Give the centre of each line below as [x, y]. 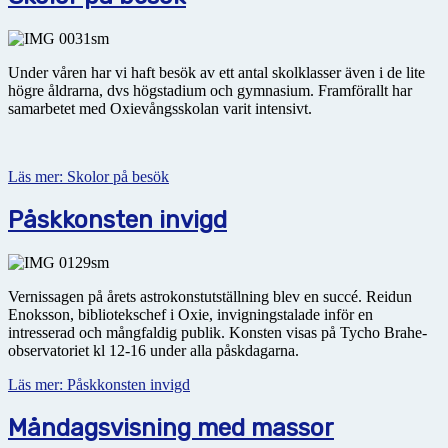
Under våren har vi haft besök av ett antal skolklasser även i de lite [216, 72]
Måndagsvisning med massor [171, 427]
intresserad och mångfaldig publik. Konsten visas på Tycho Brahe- [217, 332]
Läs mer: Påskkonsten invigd [99, 384]
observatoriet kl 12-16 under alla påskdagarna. [153, 350]
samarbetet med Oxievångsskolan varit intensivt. [160, 108]
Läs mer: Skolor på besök [88, 176]
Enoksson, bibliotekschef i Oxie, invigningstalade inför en [190, 314]
